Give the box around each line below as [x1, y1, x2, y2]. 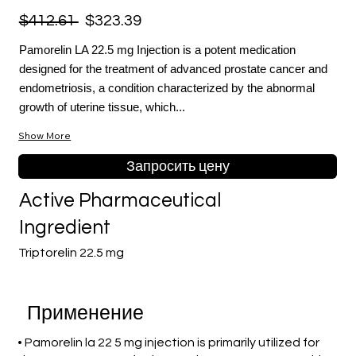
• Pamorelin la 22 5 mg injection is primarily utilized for [17, 335, 320, 349]
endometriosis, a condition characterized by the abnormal [18, 81, 315, 95]
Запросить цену [126, 158, 230, 174]
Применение [26, 304, 144, 324]
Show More [18, 130, 72, 142]
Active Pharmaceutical [19, 191, 222, 211]
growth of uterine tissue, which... [18, 100, 185, 114]
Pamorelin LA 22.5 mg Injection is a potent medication [18, 43, 296, 57]
